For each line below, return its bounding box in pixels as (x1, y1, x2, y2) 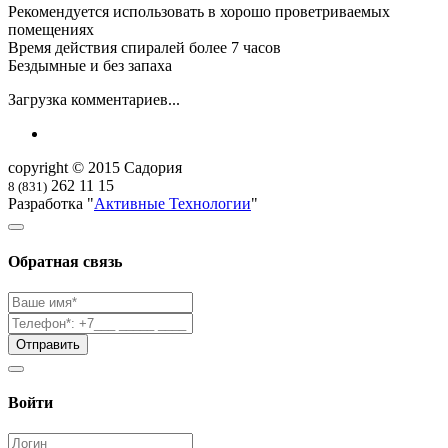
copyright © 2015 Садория (8, 159, 182, 177)
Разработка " (8, 195, 94, 213)
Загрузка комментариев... (8, 91, 180, 109)
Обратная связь (8, 252, 122, 270)
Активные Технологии (94, 195, 251, 213)
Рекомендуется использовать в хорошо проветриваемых (8, 3, 390, 21)
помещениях (8, 21, 94, 39)
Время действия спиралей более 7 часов (8, 39, 281, 57)
